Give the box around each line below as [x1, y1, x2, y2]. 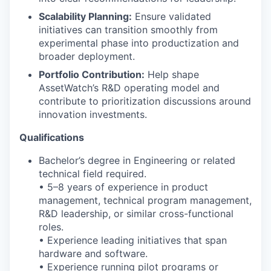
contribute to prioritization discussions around [39, 94, 251, 107]
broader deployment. [39, 50, 135, 62]
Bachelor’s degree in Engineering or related [39, 154, 235, 166]
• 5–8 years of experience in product [39, 180, 208, 193]
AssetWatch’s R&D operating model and [39, 81, 220, 94]
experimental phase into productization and [39, 36, 239, 49]
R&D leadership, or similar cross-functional [39, 207, 233, 220]
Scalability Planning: [39, 10, 132, 22]
